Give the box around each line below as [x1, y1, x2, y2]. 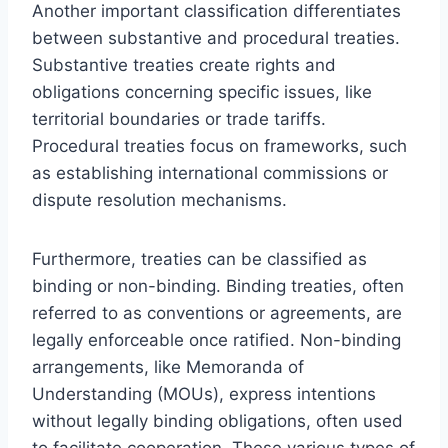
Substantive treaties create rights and [32, 54, 336, 75]
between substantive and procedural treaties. [32, 27, 400, 48]
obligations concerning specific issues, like [32, 81, 372, 102]
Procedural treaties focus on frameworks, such [32, 135, 407, 156]
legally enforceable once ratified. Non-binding [32, 329, 401, 350]
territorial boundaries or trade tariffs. [32, 108, 326, 129]
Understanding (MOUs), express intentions [32, 383, 376, 404]
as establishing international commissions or [32, 162, 388, 183]
